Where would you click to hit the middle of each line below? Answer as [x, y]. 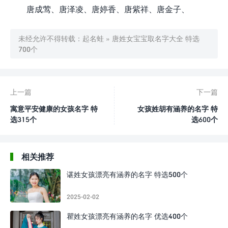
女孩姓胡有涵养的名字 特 [178, 109]
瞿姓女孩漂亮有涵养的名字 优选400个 [127, 216]
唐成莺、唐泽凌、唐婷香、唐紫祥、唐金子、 [108, 9]
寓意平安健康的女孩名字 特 [54, 109]
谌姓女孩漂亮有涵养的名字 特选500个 [127, 174]
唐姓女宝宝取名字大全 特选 [156, 38]
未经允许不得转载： [50, 38]
